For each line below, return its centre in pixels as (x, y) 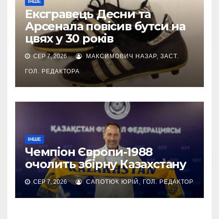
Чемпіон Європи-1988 (89, 152)
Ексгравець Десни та (88, 14)
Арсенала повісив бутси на (105, 26)
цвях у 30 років (69, 38)
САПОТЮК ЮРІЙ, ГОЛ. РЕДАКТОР (139, 182)
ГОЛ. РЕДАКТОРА (52, 71)
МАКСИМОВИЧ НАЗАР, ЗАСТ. (131, 56)
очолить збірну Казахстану (106, 164)
